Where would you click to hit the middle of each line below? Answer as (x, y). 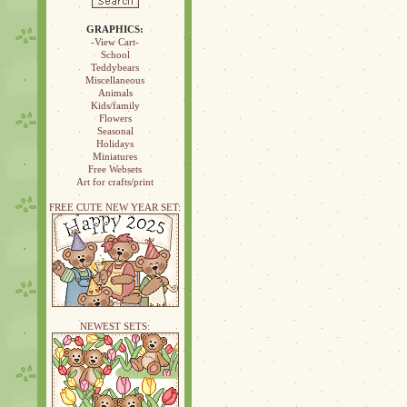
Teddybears (115, 67)
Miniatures (115, 156)
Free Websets (115, 169)
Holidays (115, 144)
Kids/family (115, 105)
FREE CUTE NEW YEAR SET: (115, 207)
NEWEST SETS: (115, 326)
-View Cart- (115, 42)
